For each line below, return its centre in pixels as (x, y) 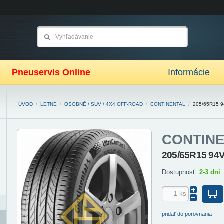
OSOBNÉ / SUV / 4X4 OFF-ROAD (104, 104)
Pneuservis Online (51, 72)
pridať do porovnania (187, 214)
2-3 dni (210, 172)
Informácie (189, 72)
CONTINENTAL (168, 104)
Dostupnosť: (181, 172)
